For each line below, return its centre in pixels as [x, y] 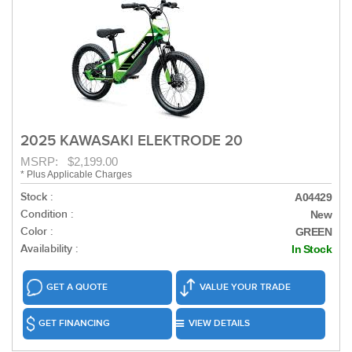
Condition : [47, 214]
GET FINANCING [74, 324]
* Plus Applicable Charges [76, 175]
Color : [37, 232]
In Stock [312, 249]
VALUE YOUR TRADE [245, 288]
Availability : [49, 249]
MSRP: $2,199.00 [69, 162]
